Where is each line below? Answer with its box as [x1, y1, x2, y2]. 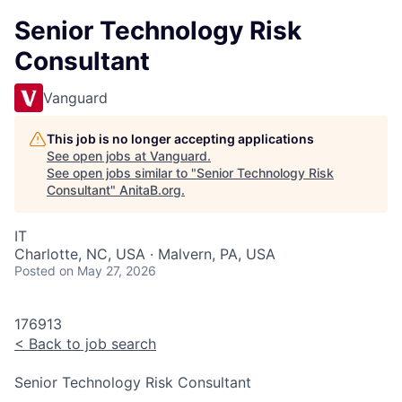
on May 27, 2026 [59, 263, 156, 278]
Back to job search [24, 335, 156, 353]
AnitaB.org [119, 182, 181, 197]
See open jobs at [47, 148, 150, 163]
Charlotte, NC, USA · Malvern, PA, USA [14, 245, 275, 263]
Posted [14, 263, 56, 278]
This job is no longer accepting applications [47, 131, 314, 146]
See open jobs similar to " [47, 165, 197, 180]
